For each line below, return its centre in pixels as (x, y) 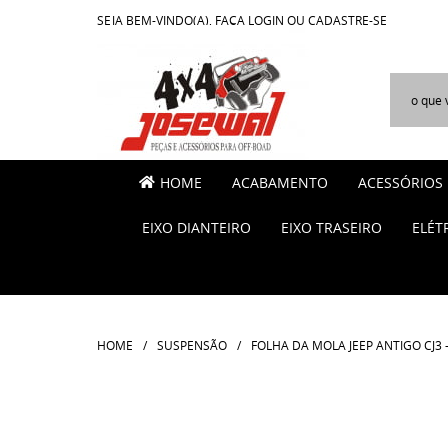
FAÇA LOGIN (249, 20)
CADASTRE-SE (347, 20)
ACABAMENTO (280, 182)
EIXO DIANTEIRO (196, 227)
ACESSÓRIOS (400, 182)
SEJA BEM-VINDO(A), (156, 20)
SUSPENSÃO (192, 345)
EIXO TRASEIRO (331, 227)
